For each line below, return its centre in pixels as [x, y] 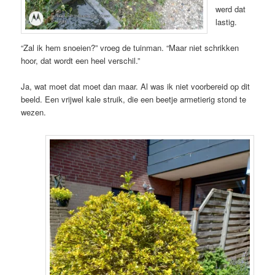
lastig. [227, 21]
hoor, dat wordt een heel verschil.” [81, 60]
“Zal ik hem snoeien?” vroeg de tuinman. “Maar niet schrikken [130, 47]
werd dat [231, 9]
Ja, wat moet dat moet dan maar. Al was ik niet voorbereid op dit [136, 86]
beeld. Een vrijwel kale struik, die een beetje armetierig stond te [134, 99]
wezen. [34, 112]
